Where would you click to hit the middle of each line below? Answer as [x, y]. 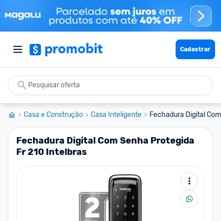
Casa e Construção [53, 115]
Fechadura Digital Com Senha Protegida [105, 141]
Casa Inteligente [116, 115]
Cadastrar [195, 49]
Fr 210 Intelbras [52, 152]
